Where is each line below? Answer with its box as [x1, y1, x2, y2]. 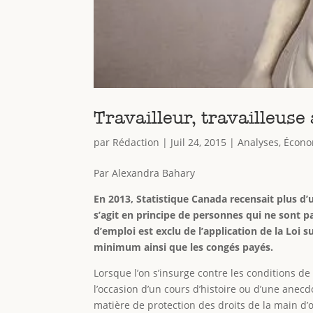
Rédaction [112, 136, 160, 150]
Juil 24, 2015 [170, 136, 227, 150]
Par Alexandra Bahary [94, 166, 196, 180]
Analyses [238, 136, 279, 150]
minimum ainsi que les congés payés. [94, 240, 274, 254]
